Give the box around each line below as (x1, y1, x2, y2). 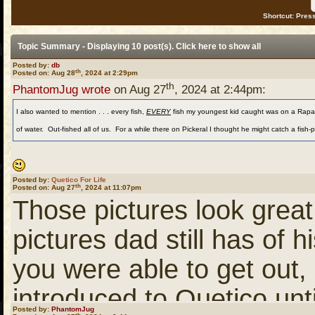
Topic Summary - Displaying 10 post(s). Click (17, 41, 198, 51)
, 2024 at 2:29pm (81, 69, 138, 77)
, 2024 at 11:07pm (81, 184, 141, 191)
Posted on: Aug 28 (13, 69, 75, 77)
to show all (216, 41, 261, 51)
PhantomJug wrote (13, 83, 110, 96)
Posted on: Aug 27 (13, 184, 75, 191)
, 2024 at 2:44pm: (174, 83, 266, 96)
